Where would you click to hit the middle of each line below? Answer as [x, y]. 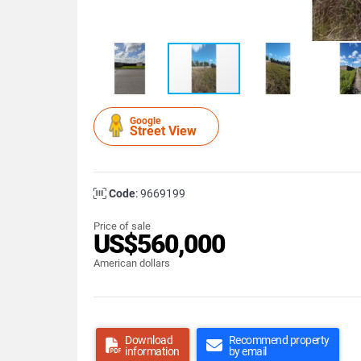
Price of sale [122, 226]
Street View [163, 131]
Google [145, 121]
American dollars [132, 263]
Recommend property [279, 340]
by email [247, 351]
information [152, 351]
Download [149, 340]
